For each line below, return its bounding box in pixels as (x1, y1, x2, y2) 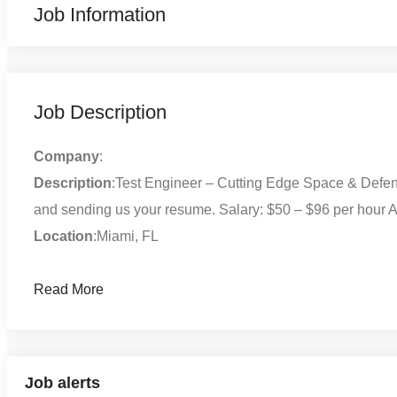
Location (34, 229, 93, 245)
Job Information (34, 4, 166, 27)
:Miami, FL (93, 229, 159, 245)
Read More (34, 282, 104, 298)
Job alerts (25, 374, 100, 393)
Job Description (34, 101, 167, 124)
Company (34, 149, 99, 165)
